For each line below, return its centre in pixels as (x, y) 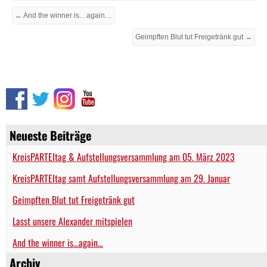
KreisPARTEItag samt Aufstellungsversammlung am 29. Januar (121, 178)
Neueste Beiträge (50, 135)
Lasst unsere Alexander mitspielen (72, 221)
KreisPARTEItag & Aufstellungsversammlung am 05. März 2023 (124, 156)
